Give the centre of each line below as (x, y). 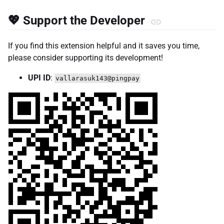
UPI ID (39, 77)
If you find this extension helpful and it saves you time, (104, 45)
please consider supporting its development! (85, 57)
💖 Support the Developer (78, 20)
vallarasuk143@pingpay (97, 78)
